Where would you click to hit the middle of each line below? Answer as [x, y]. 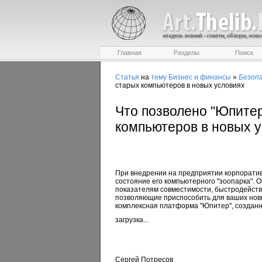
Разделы [187, 53]
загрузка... [132, 220]
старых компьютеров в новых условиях [180, 85]
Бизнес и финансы [200, 77]
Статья [127, 77]
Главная [129, 53]
